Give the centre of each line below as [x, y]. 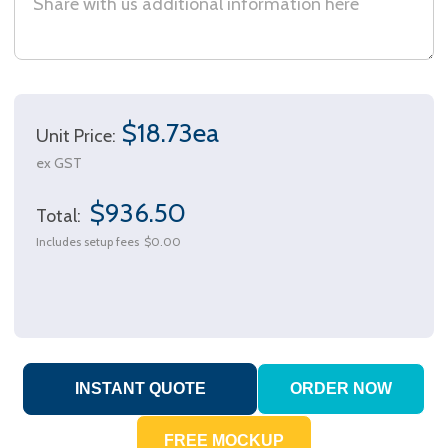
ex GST [59, 163]
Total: [60, 216]
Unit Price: [76, 136]
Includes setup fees [87, 242]
